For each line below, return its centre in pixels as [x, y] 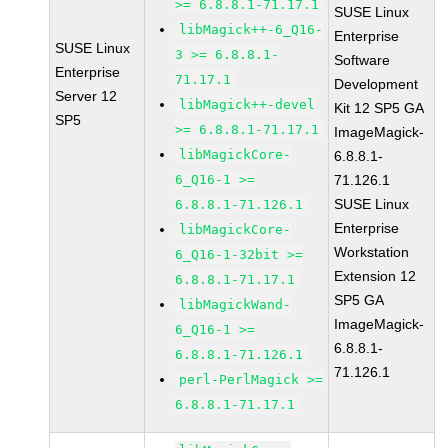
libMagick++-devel [247, 104]
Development [376, 84]
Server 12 [86, 96]
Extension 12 [375, 276]
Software [362, 60]
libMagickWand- [235, 304]
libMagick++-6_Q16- [251, 29]
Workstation [372, 252]
